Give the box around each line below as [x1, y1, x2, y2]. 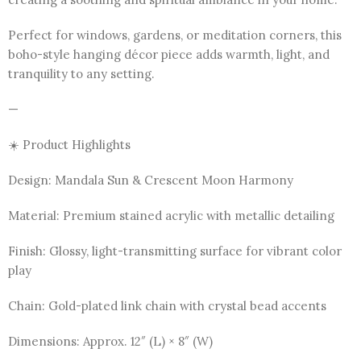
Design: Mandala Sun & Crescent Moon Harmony [8, 172, 293, 189]
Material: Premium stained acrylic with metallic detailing [8, 208, 334, 224]
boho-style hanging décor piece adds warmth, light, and [8, 47, 330, 63]
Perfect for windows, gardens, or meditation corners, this [8, 27, 342, 44]
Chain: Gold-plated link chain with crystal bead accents [8, 298, 326, 314]
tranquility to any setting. [8, 66, 155, 82]
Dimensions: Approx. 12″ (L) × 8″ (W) [8, 334, 213, 350]
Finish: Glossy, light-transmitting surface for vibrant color [8, 243, 342, 259]
